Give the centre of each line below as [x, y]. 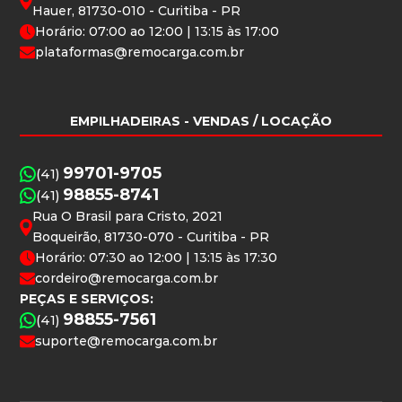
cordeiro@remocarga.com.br [127, 279]
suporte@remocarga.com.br [127, 341]
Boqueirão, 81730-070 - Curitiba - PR [151, 237]
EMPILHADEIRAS [125, 122]
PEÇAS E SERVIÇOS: [87, 299]
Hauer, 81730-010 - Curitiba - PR [137, 11]
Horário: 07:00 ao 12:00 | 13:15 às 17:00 [157, 32]
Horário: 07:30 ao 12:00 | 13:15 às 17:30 [157, 258]
